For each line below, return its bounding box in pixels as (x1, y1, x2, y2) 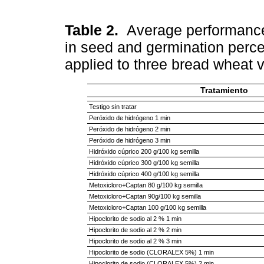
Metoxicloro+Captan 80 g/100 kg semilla (88, 181, 203, 189)
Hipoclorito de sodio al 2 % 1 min (88, 215, 181, 223)
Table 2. (65, 21, 127, 38)
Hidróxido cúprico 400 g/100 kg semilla (88, 170, 199, 178)
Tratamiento (200, 86, 248, 95)
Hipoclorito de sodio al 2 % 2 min (88, 226, 181, 234)
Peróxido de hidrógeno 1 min (88, 114, 170, 122)
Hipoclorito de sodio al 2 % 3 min (88, 237, 181, 245)
